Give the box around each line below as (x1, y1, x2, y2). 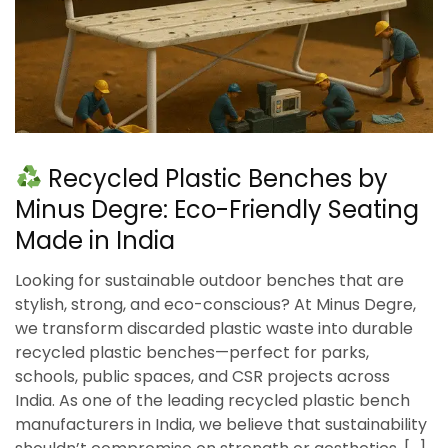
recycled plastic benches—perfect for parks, (15, 340, 369, 364)
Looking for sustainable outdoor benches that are (15, 268, 404, 292)
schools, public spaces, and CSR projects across (15, 364, 390, 388)
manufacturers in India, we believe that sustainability (15, 412, 427, 436)
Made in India (15, 223, 175, 257)
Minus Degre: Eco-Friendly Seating (15, 192, 419, 226)
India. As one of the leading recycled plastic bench (15, 388, 410, 412)
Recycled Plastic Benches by (42, 161, 389, 195)
